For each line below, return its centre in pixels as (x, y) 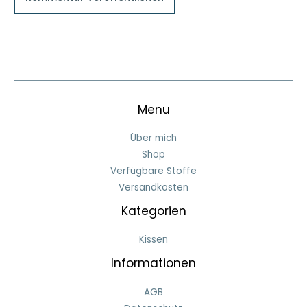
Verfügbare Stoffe (153, 171)
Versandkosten (153, 188)
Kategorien (153, 211)
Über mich (153, 138)
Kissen (153, 240)
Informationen (153, 263)
